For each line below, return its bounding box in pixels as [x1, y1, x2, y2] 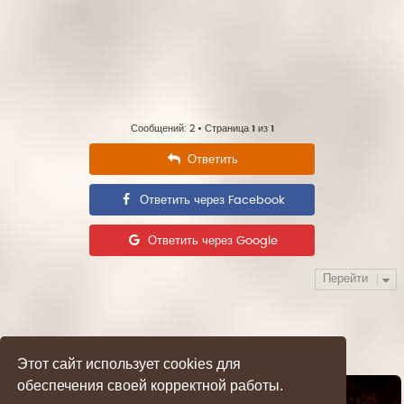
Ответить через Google [147, 234, 278, 247]
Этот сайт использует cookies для [17, 355, 242, 372]
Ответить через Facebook [140, 194, 285, 207]
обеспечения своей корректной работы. [17, 377, 284, 393]
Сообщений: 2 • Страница [130, 123, 252, 133]
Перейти [323, 272, 368, 285]
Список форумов [28, 386, 120, 398]
